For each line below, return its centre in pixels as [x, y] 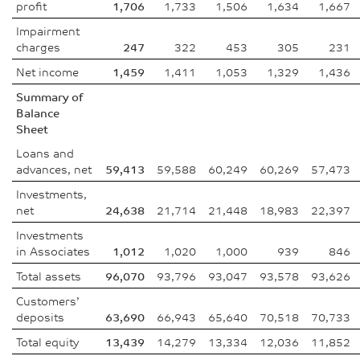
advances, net [54, 169]
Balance [38, 112]
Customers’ [48, 301]
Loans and [45, 153]
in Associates [53, 251]
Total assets [49, 276]
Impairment [48, 31]
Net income [47, 72]
